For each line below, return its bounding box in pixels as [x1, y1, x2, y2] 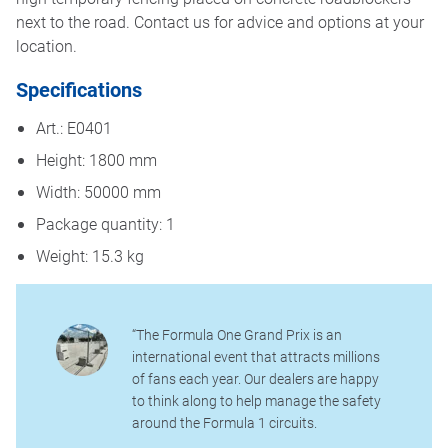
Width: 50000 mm [36, 180, 161, 202]
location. [16, 34, 77, 56]
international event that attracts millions [132, 346, 380, 366]
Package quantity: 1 [36, 212, 175, 234]
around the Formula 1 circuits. [132, 412, 317, 432]
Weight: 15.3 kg [36, 244, 144, 266]
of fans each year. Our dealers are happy [132, 368, 379, 388]
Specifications [16, 75, 142, 102]
